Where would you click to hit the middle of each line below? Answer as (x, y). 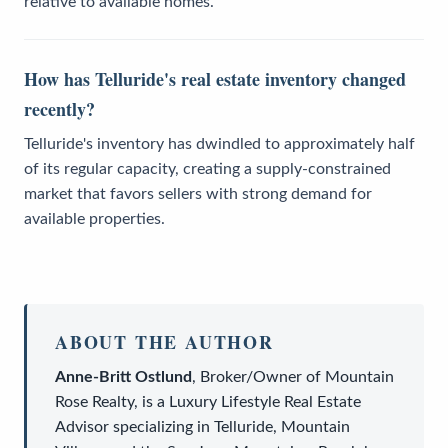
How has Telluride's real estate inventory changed (215, 78)
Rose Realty (94, 401)
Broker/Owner (251, 376)
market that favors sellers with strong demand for (198, 193)
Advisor (82, 426)
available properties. (94, 218)
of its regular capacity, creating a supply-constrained (207, 168)
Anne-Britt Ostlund (123, 376)
